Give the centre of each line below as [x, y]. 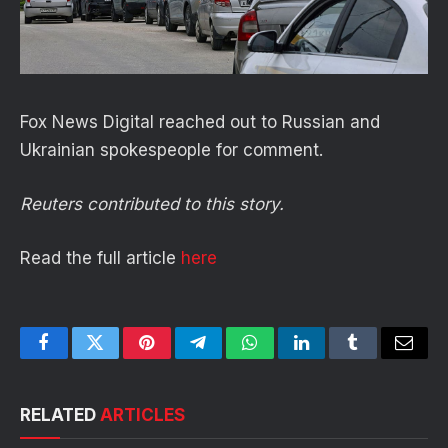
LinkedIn [332, 357]
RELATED [60, 415]
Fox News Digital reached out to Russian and [200, 122]
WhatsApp [287, 357]
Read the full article [100, 258]
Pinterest [177, 357]
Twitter [119, 357]
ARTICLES [142, 415]
